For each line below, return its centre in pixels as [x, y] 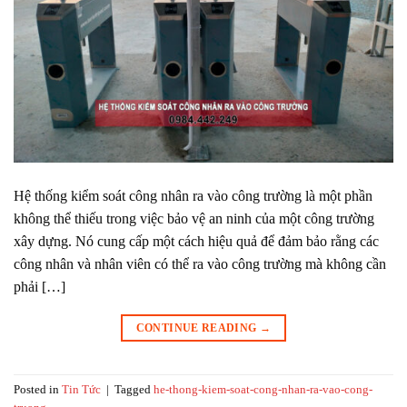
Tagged [134, 389]
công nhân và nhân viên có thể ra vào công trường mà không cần [200, 263]
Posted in [38, 389]
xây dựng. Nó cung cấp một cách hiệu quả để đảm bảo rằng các [196, 241]
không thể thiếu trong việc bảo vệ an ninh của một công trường [194, 218]
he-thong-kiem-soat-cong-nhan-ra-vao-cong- [263, 389]
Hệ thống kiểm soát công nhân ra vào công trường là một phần [193, 195]
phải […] [40, 286]
